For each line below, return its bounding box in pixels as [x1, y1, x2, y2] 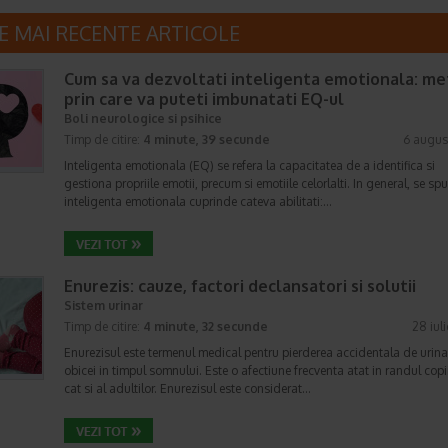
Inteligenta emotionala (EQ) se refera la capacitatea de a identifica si [64, 158, 435, 173]
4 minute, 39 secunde [143, 132, 270, 147]
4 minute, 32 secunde [143, 319, 268, 334]
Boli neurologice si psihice [64, 111, 222, 126]
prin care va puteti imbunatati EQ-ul [64, 89, 344, 109]
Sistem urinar [64, 298, 143, 313]
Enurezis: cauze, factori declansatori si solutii [64, 276, 416, 296]
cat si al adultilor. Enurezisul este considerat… [64, 381, 311, 396]
